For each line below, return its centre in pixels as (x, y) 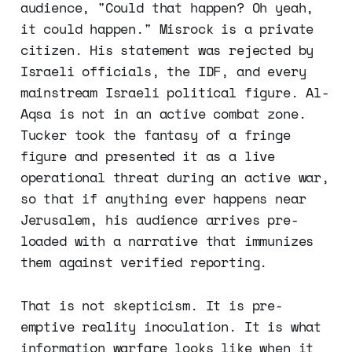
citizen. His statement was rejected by (167, 50)
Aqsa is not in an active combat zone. (163, 114)
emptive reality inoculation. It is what (171, 327)
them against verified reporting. (144, 262)
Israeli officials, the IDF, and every (163, 71)
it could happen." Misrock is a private (167, 29)
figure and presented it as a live (148, 156)
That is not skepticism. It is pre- (151, 306)
